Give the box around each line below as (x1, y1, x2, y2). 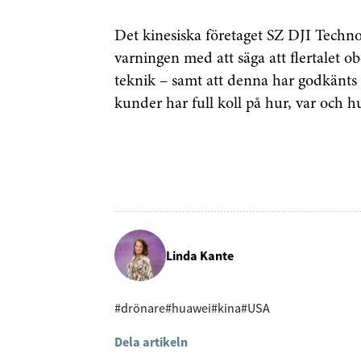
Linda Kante (166, 247, 234, 263)
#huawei (165, 300, 211, 316)
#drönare (114, 300, 165, 316)
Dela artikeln (114, 334, 188, 350)
